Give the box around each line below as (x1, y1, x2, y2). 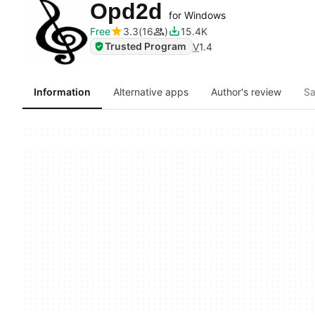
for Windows (169, 9, 226, 21)
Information (34, 86, 91, 98)
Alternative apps (113, 86, 188, 98)
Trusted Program (105, 40, 186, 52)
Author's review (211, 86, 281, 98)
